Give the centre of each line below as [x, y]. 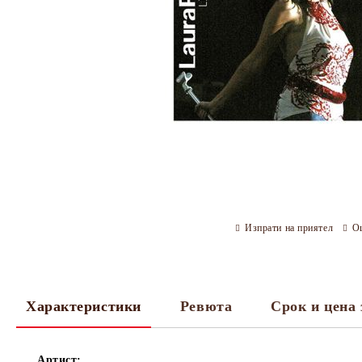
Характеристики [84, 306]
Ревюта [206, 306]
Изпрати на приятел [289, 227]
